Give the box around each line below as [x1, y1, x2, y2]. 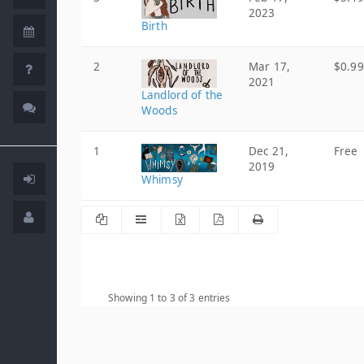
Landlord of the [141, 88, 223, 102]
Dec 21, [249, 144, 288, 158]
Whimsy [141, 172, 183, 187]
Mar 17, [249, 59, 290, 74]
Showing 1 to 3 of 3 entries [108, 291, 231, 305]
